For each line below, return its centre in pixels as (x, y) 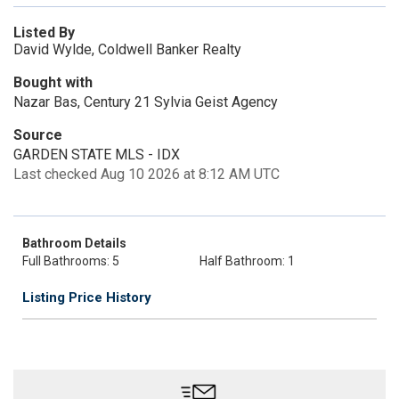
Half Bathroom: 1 (247, 261)
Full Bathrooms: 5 (71, 261)
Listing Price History (87, 297)
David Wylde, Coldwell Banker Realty (127, 49)
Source (38, 135)
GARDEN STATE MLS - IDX (97, 155)
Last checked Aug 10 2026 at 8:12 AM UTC (147, 174)
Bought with (53, 82)
